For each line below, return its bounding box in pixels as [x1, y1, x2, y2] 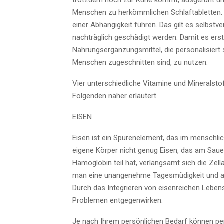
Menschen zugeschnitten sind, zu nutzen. [72, 57, 208, 67]
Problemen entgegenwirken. [72, 195, 163, 205]
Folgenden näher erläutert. [72, 91, 158, 100]
